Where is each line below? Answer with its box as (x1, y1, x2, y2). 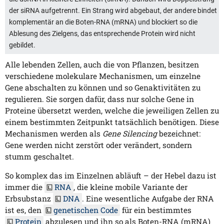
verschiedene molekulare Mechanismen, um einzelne (5, 71, 200, 81)
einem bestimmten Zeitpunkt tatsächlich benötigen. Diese (5, 117, 219, 127)
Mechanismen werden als (5, 128, 102, 139)
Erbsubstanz (5, 193, 53, 204)
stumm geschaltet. (5, 151, 74, 162)
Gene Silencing (102, 128, 157, 139)
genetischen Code (53, 205, 118, 215)
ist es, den (5, 205, 43, 215)
